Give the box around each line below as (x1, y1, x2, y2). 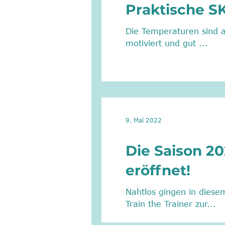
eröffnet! (126, 162, 190, 179)
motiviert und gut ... (183, 39, 208, 48)
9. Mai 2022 (126, 117, 162, 124)
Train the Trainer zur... (126, 199, 216, 208)
